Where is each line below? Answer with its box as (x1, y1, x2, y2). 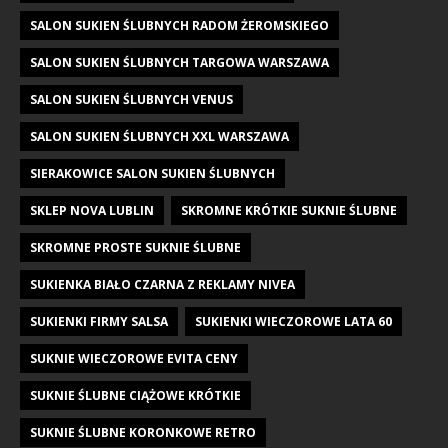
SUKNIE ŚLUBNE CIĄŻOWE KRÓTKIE (30, 386, 241, 404)
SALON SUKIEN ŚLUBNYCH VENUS (30, 90, 233, 108)
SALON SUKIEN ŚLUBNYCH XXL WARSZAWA (30, 127, 289, 145)
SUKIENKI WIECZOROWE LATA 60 (195, 312, 392, 330)
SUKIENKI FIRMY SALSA (30, 312, 168, 330)
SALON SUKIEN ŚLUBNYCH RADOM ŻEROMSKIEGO (30, 16, 329, 34)
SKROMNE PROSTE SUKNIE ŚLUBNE (30, 238, 241, 256)
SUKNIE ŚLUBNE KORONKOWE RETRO (30, 423, 256, 441)
